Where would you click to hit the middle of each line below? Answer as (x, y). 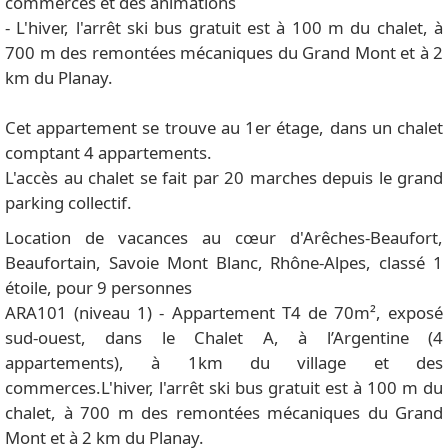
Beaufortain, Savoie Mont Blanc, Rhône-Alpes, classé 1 (224, 263)
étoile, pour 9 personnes (98, 288)
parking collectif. (68, 203)
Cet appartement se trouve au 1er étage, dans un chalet (224, 128)
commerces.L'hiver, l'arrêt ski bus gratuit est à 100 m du (224, 388)
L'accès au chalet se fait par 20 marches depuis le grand (224, 178)
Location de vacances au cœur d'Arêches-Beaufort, (224, 238)
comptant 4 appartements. (108, 153)
